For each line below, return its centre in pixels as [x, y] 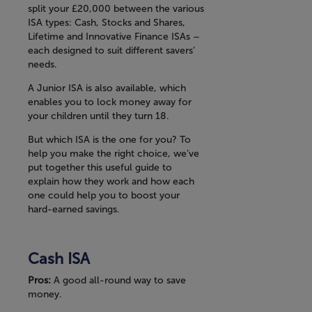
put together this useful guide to [100, 168]
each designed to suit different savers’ [111, 51]
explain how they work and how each [111, 182]
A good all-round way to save [120, 281]
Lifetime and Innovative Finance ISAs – [114, 37]
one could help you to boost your [104, 196]
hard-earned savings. [74, 210]
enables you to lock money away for [110, 102]
